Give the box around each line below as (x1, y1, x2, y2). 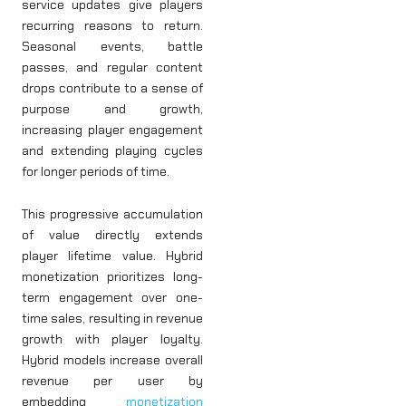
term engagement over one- (22, 289, 203, 306)
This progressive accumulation (22, 206, 203, 223)
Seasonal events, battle (22, 37, 203, 54)
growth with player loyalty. (22, 331, 203, 348)
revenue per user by (22, 372, 203, 390)
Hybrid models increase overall (22, 352, 203, 369)
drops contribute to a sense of (22, 79, 203, 96)
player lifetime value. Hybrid (22, 247, 203, 265)
